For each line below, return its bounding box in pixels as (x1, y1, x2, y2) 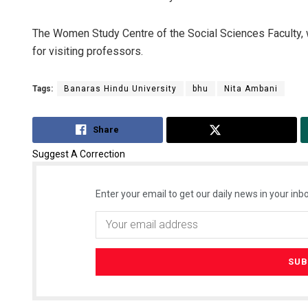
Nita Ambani (224, 84, 278, 94)
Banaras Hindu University (64, 84, 177, 94)
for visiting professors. (32, 45, 143, 58)
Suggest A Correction (32, 148, 125, 159)
